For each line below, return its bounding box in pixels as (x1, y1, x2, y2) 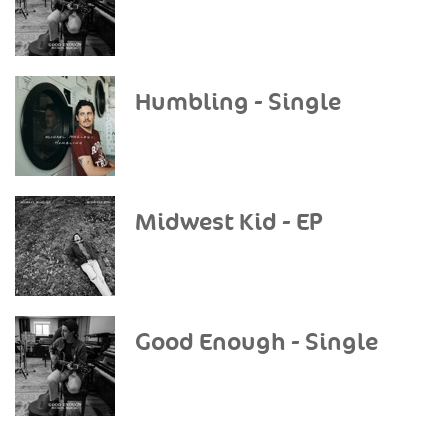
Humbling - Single (135, 88, 341, 117)
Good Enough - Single (135, 328, 378, 357)
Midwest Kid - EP (135, 208, 323, 237)
